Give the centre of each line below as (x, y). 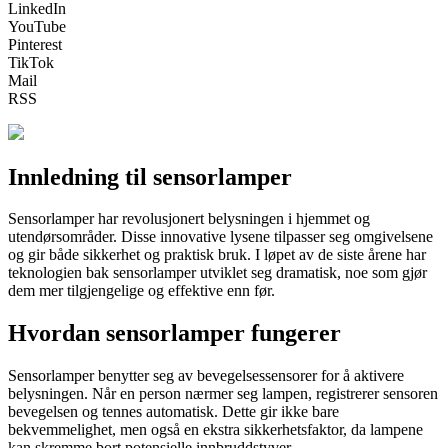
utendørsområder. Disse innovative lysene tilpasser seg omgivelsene (220, 237)
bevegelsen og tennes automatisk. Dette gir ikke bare (173, 412)
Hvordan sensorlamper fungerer (174, 333)
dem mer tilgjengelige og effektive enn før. (141, 291)
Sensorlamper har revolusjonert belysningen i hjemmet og (189, 219)
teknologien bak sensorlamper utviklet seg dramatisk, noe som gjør (217, 273)
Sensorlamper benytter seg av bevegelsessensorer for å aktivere (206, 376)
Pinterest (35, 44)
